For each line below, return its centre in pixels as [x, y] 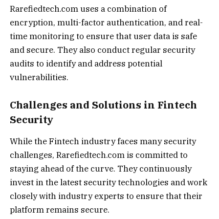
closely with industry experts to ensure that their [106, 196]
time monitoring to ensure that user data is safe [103, 36]
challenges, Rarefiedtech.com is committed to [99, 155]
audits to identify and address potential [86, 63]
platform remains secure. [60, 210]
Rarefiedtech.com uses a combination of [88, 9]
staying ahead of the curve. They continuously [101, 169]
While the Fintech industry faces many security [103, 142]
